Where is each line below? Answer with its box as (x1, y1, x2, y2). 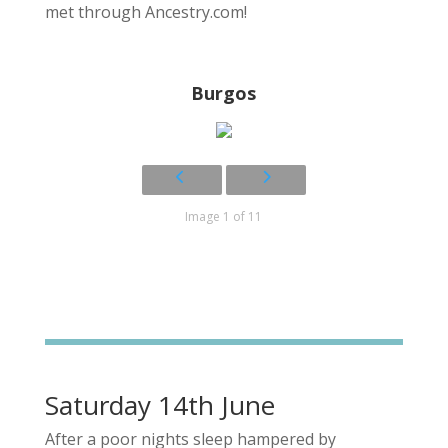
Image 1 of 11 (185, 207, 263, 225)
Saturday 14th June (44, 386, 275, 423)
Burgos (191, 80, 257, 105)
